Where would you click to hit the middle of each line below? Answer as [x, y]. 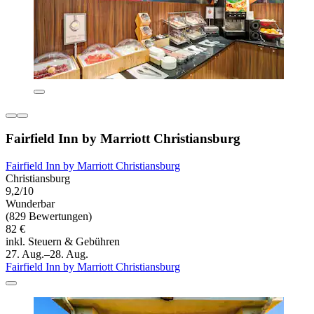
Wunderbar [30, 204]
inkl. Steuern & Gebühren [63, 242]
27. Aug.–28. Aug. [47, 254]
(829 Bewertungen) [49, 217]
